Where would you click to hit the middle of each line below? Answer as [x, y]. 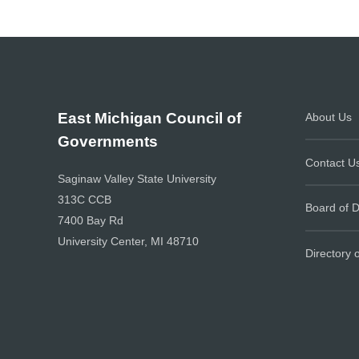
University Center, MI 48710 [128, 242]
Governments [108, 141]
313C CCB [85, 200]
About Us [329, 117]
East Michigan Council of [149, 117]
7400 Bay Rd [91, 221]
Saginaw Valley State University [137, 179]
